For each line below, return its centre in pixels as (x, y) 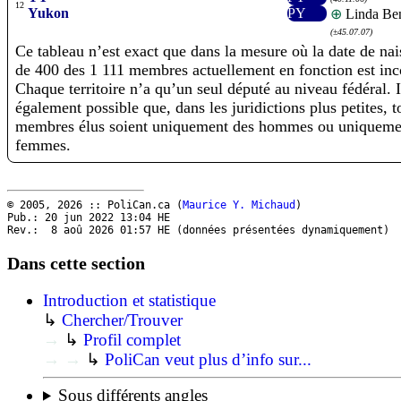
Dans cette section (76, 263)
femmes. (43, 145)
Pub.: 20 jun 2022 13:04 (82, 218)
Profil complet (132, 339)
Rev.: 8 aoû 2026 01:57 (82, 230)
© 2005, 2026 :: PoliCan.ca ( (95, 205)
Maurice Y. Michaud (239, 205)
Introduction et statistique (129, 300)
